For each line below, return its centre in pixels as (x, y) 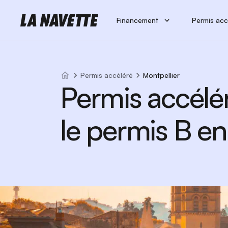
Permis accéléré (107, 75)
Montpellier (161, 75)
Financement (137, 20)
